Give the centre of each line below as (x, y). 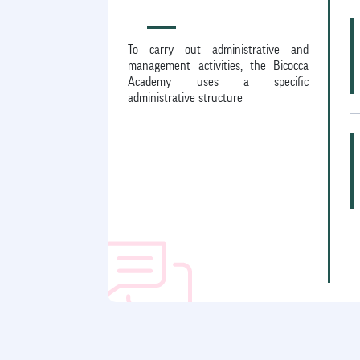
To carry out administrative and (218, 49)
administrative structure (186, 98)
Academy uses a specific (218, 82)
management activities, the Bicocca (218, 65)
